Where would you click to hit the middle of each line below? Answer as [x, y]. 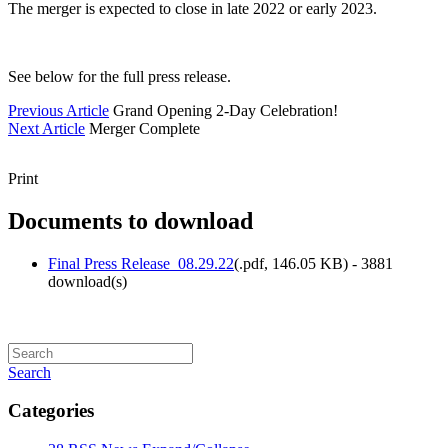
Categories [51, 411]
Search [29, 372]
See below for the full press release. [119, 76]
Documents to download [130, 220]
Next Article [46, 128]
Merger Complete [144, 128]
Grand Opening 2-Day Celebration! [225, 110]
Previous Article [58, 110]
